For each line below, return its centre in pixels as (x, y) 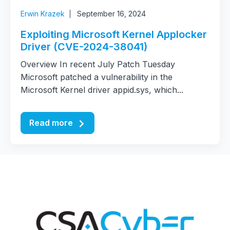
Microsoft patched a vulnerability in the (97, 77)
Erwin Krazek (43, 14)
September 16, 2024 (111, 14)
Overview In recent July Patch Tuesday (98, 64)
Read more (52, 123)
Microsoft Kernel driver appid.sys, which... (102, 90)
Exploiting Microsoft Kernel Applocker (114, 34)
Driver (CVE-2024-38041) (84, 47)
